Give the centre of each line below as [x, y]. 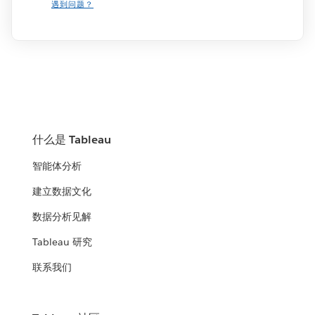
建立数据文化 [62, 192]
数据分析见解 [62, 217]
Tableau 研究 [63, 242]
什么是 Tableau [72, 140]
